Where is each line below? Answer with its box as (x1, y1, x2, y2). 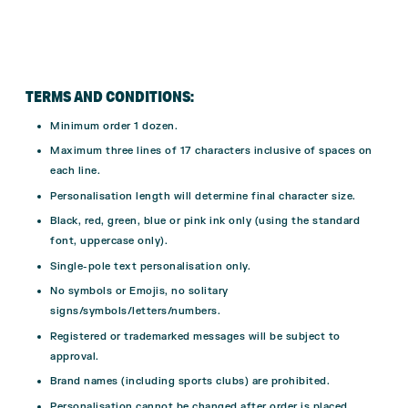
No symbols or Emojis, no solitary (50, 284, 229, 299)
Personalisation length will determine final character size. (50, 189, 356, 203)
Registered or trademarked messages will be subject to (50, 329, 341, 343)
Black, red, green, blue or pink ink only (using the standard (50, 214, 360, 229)
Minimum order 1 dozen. (50, 118, 178, 133)
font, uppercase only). (50, 234, 168, 249)
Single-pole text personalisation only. (50, 259, 250, 273)
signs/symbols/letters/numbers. (50, 304, 220, 319)
